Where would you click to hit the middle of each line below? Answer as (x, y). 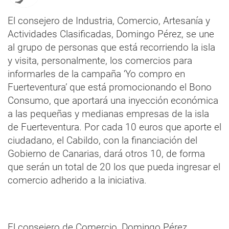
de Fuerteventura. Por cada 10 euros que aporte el (114, 127)
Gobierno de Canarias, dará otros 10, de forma (106, 153)
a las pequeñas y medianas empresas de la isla (108, 113)
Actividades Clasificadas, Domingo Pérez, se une (111, 34)
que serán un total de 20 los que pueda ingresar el (114, 167)
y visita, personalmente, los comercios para (100, 60)
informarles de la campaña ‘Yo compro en (96, 74)
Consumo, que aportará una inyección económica (113, 100)
